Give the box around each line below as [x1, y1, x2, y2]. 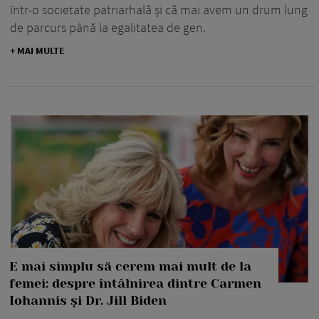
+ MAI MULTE [10, 43, 65, 57]
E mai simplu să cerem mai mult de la [9, 259, 251, 274]
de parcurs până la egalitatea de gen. [10, 19, 206, 36]
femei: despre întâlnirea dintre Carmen [9, 276, 261, 291]
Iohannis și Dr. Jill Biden [9, 293, 167, 308]
